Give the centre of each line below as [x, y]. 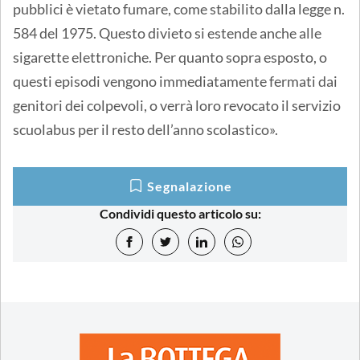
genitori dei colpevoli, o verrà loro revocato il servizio [177, 105]
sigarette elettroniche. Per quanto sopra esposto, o [170, 57]
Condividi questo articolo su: [180, 213]
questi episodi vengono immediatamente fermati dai [175, 81]
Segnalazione [190, 186]
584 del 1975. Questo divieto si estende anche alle [167, 33]
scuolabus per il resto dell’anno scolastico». [145, 129]
